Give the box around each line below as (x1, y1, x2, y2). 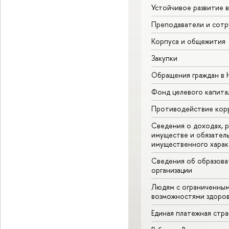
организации (151, 165, 192, 175)
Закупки (151, 53, 177, 63)
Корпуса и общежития (151, 36, 225, 46)
